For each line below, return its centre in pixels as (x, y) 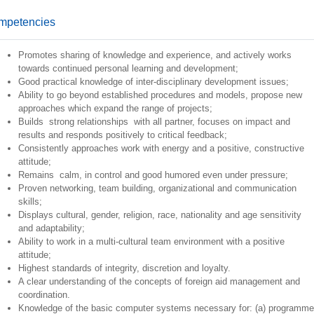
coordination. (44, 295)
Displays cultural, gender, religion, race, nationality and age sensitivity (159, 215)
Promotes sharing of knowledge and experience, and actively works (155, 55)
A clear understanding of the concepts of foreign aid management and (159, 281)
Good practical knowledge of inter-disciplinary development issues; (153, 82)
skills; (30, 202)
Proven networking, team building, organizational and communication (157, 188)
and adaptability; (51, 228)
